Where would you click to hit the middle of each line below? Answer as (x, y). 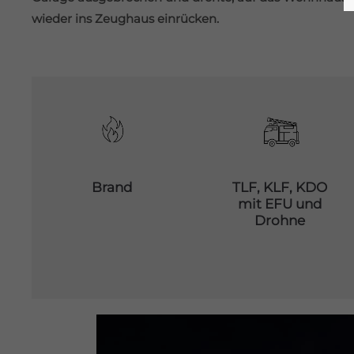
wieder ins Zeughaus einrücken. (125, 19)
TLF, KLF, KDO (280, 187)
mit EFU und (280, 204)
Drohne (280, 220)
